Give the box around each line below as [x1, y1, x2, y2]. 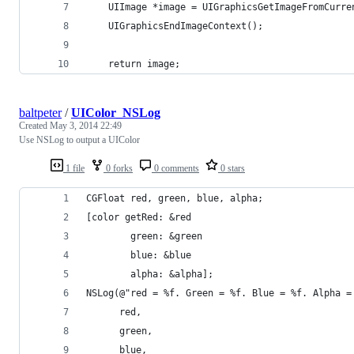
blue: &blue [86, 249, 191, 261]
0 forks [104, 162, 133, 174]
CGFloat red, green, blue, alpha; [86, 192, 263, 204]
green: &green [86, 230, 202, 242]
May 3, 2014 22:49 [50, 119, 122, 131]
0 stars [218, 162, 245, 174]
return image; [86, 58, 180, 70]
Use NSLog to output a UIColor [19, 134, 140, 145]
